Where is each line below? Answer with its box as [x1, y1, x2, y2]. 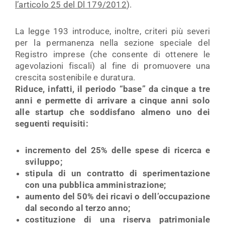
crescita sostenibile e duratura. [15, 72, 136, 82]
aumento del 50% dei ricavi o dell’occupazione [25, 191, 210, 201]
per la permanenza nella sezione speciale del [15, 37, 210, 48]
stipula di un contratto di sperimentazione [25, 168, 210, 178]
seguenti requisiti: [15, 118, 88, 129]
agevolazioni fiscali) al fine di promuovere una [15, 60, 210, 71]
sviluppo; [25, 156, 62, 167]
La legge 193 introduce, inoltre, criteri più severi [15, 26, 210, 36]
